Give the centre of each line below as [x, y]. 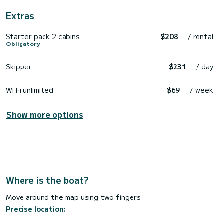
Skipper [19, 66]
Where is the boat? [47, 180]
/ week [201, 90]
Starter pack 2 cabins [43, 36]
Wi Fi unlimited [30, 90]
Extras [20, 15]
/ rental [200, 36]
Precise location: [36, 208]
